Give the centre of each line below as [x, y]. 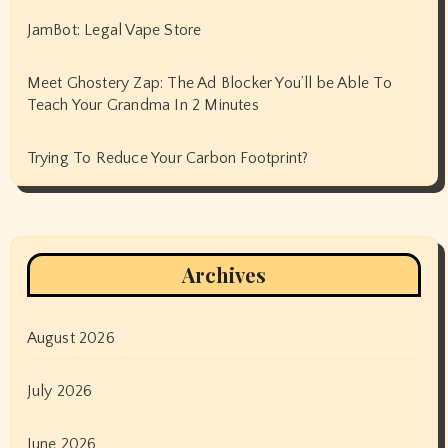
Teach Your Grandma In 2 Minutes [142, 105]
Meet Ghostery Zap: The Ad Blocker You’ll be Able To [209, 83]
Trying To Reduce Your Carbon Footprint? [167, 158]
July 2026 [59, 391]
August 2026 [70, 338]
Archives [224, 275]
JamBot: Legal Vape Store [114, 30]
